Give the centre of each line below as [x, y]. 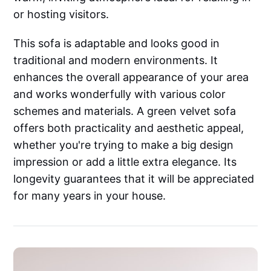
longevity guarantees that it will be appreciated [134, 178]
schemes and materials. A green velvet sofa [125, 111]
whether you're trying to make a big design [124, 145]
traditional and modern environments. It [116, 60]
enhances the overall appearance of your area [131, 77]
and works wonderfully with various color [120, 94]
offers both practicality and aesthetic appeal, [129, 128]
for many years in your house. [90, 195]
